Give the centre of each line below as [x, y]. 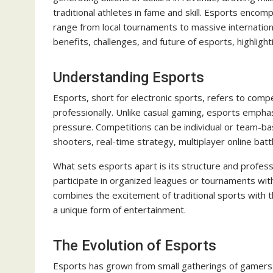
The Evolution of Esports [135, 246]
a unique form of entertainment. [119, 210]
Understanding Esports [129, 78]
